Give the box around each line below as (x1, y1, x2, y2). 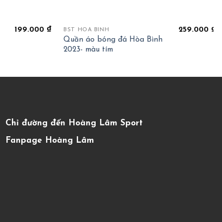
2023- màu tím (63, 46, 113, 54)
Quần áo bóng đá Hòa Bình (63, 36, 163, 44)
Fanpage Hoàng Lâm (5, 136, 94, 145)
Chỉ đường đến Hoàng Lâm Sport (5, 118, 143, 127)
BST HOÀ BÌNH (63, 27, 110, 33)
